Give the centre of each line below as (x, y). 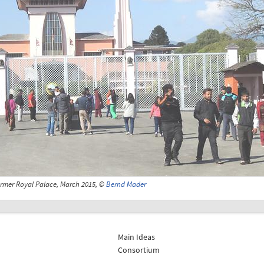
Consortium (139, 250)
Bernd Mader (126, 184)
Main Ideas (137, 237)
